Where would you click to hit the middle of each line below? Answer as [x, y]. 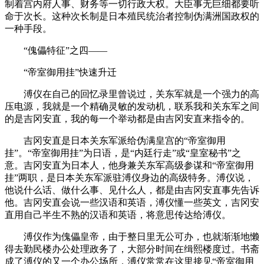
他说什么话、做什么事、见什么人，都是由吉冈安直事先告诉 [132, 190]
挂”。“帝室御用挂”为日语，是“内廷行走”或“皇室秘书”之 [123, 153]
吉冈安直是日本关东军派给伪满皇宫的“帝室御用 [115, 140]
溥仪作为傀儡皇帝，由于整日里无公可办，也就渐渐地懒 [132, 236]
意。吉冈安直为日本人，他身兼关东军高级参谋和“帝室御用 [129, 165]
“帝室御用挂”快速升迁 [61, 72]
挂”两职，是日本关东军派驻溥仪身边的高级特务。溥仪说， [129, 177]
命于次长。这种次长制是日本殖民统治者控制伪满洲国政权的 [132, 16]
